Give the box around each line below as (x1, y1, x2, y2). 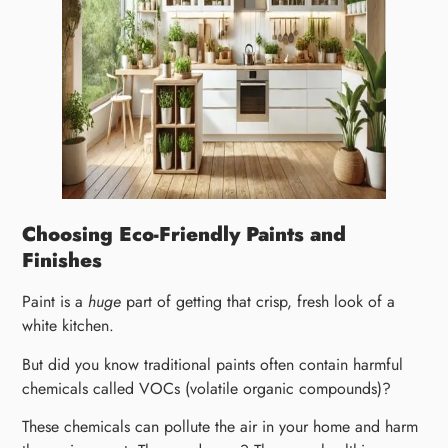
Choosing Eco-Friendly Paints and (22, 220, 347, 250)
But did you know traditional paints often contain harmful (22, 352, 404, 376)
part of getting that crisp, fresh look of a (121, 290, 396, 314)
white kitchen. (22, 314, 115, 338)
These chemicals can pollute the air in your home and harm (22, 414, 419, 438)
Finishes (22, 246, 103, 276)
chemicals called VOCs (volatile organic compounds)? (22, 376, 392, 400)
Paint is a (22, 290, 89, 314)
